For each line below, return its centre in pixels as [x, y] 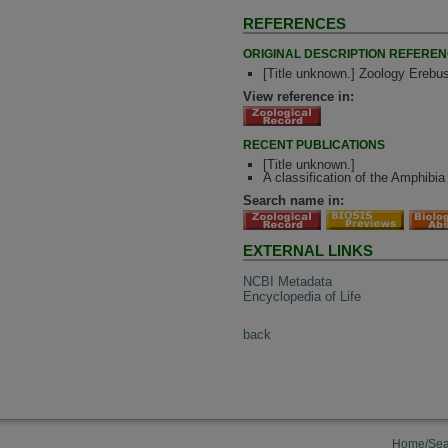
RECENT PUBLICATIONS [314, 144]
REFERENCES [295, 24]
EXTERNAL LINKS [308, 251]
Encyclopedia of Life [302, 296]
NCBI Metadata [288, 281]
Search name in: [294, 201]
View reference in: [299, 96]
